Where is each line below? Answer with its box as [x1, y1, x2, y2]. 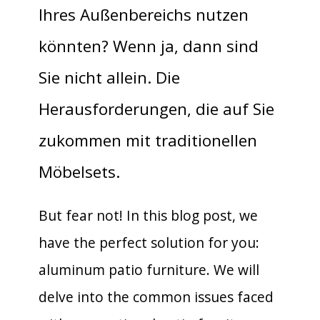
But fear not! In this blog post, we [39, 206, 258, 225]
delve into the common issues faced [39, 287, 274, 306]
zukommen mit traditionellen [39, 129, 257, 151]
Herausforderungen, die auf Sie [39, 98, 274, 120]
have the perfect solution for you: [39, 233, 259, 252]
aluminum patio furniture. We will [39, 260, 259, 279]
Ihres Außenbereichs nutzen [39, 4, 249, 26]
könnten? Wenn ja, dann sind [39, 35, 259, 57]
